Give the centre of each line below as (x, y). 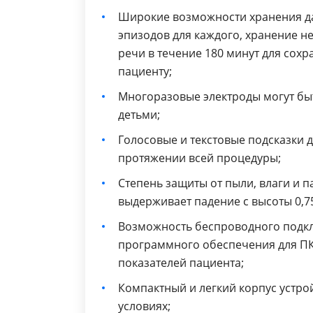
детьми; (139, 115)
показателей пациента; (181, 263)
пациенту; (145, 71)
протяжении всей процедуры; (199, 158)
